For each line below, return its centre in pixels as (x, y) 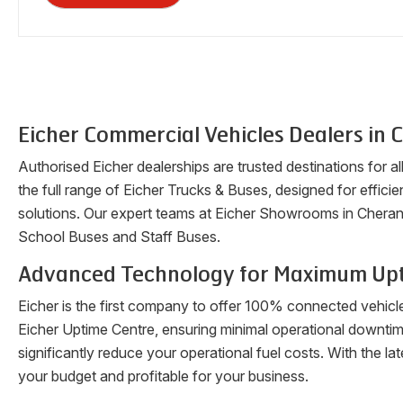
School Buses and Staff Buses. (119, 237)
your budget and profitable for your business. (163, 376)
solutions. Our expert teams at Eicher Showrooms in (188, 213)
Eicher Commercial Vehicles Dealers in (204, 135)
